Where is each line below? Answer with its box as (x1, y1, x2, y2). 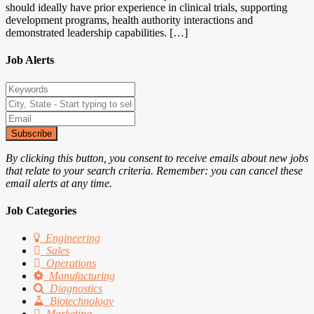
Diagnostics (50, 282, 102, 295)
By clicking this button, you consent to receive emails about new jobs (6, 151, 308, 164)
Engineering (46, 232, 100, 245)
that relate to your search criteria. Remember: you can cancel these (6, 164, 303, 177)
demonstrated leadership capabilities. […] (6, 27, 188, 39)
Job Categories (6, 204, 76, 217)
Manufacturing (49, 270, 115, 282)
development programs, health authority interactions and (6, 14, 253, 27)
